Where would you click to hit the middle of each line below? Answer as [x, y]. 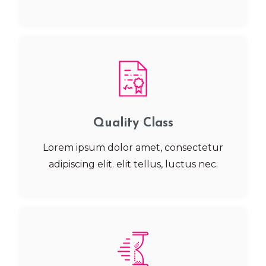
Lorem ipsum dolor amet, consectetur [133, 148]
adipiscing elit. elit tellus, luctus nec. [133, 164]
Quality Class [133, 123]
